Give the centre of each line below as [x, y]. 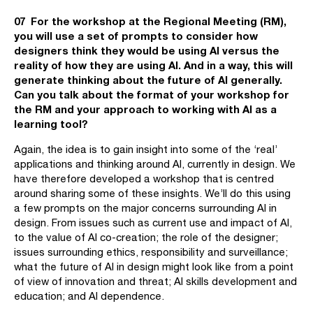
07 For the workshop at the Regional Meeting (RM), [150, 21]
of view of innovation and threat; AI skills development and [155, 281]
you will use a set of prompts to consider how [136, 36]
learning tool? [51, 124]
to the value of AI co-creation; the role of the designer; [146, 237]
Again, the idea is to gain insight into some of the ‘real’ [146, 149]
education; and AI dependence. [89, 296]
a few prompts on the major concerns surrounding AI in [145, 208]
